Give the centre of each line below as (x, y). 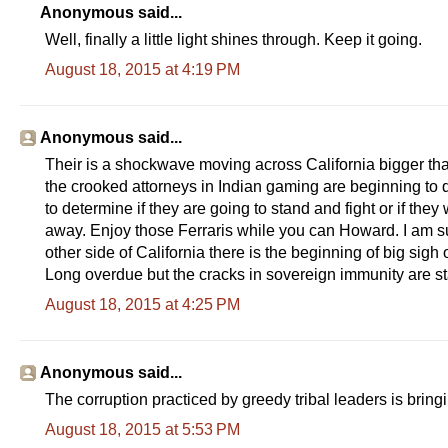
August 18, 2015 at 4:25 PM (142, 304)
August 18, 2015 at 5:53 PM (142, 429)
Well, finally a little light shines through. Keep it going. (233, 39)
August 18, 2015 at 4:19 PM (142, 69)
